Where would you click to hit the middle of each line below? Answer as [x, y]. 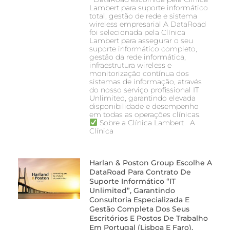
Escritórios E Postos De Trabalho [148, 218]
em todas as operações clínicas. [147, 114]
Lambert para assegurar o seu [141, 40]
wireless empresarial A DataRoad [147, 24]
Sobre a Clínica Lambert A [146, 122]
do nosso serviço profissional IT [144, 90]
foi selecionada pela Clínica [137, 32]
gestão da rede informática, [137, 57]
